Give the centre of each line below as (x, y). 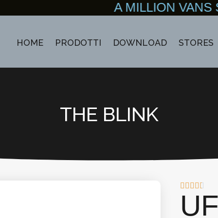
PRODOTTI (78, 43)
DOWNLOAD (140, 43)
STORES (196, 43)
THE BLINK (109, 114)
